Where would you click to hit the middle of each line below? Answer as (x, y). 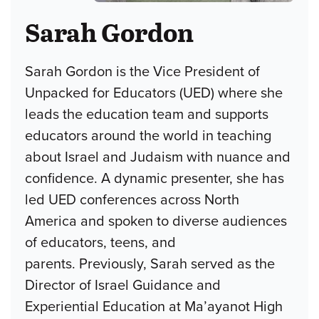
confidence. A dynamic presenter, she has (155, 178)
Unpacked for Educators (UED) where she (154, 93)
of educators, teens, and (100, 242)
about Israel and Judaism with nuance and (158, 157)
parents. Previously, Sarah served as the (150, 264)
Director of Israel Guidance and (123, 285)
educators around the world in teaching (148, 136)
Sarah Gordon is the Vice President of (142, 72)
